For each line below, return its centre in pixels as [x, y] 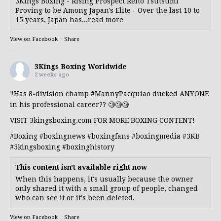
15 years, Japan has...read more [69, 20]
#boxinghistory [88, 147]
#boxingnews [62, 136]
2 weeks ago [52, 75]
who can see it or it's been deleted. [75, 198]
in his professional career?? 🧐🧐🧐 [69, 105]
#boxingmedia [156, 136]
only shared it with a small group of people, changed [107, 189]
